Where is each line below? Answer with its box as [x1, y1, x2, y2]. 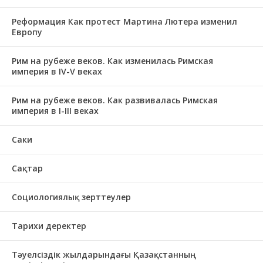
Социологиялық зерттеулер [12, 191, 131, 203]
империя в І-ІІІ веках [12, 105, 99, 116]
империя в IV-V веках [12, 66, 102, 77]
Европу [12, 26, 42, 38]
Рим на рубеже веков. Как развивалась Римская [12, 95, 218, 106]
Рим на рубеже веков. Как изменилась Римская [12, 55, 213, 66]
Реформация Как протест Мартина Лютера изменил [12, 16, 237, 27]
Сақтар [12, 163, 43, 174]
